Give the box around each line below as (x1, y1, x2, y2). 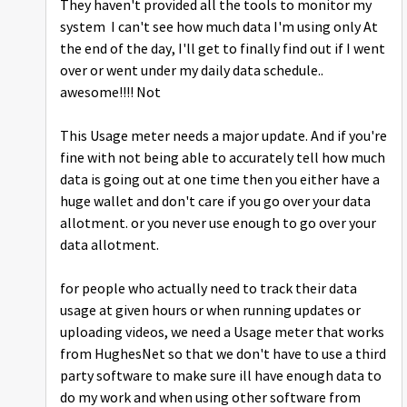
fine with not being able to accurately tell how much (60, 149, 385, 168)
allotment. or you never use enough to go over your (60, 214, 376, 233)
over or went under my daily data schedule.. (60, 62, 323, 81)
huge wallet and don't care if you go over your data (60, 193, 371, 212)
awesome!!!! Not (60, 84, 161, 103)
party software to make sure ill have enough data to (60, 367, 382, 386)
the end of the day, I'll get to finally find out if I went (60, 40, 385, 59)
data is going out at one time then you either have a (60, 171, 380, 190)
